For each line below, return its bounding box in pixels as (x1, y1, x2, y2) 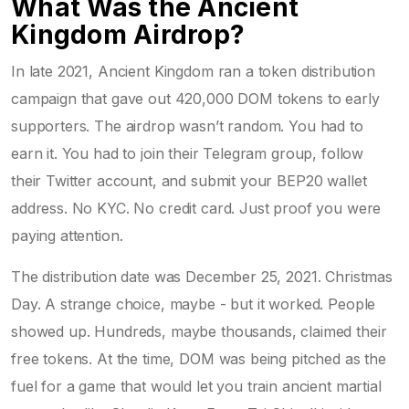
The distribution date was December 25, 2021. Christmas (11, 267, 393, 286)
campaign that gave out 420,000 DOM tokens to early (11, 89, 380, 108)
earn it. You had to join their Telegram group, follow (11, 143, 364, 163)
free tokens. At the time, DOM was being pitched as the (11, 349, 386, 368)
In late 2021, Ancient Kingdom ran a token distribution (11, 61, 375, 80)
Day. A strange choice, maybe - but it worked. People (11, 294, 376, 313)
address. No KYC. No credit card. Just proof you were (11, 198, 382, 217)
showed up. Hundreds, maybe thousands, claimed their (11, 321, 387, 341)
